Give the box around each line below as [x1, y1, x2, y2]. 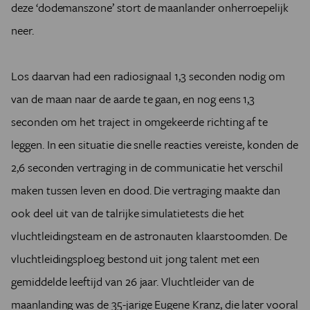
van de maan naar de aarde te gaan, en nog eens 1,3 [11, 90, 255, 107]
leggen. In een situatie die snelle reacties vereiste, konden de [11, 136, 298, 153]
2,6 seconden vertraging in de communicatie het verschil [11, 158, 284, 176]
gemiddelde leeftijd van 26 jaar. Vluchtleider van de [11, 273, 255, 290]
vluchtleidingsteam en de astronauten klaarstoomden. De [11, 227, 288, 244]
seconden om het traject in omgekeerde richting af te [11, 113, 268, 130]
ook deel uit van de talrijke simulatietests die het [11, 204, 245, 221]
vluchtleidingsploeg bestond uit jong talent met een [11, 250, 260, 267]
